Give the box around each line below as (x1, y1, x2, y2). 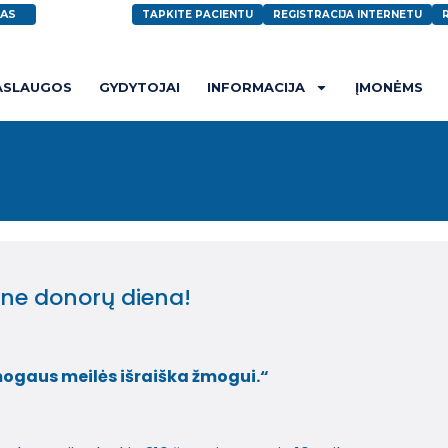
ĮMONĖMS (355, 79, 423, 95)
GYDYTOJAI (99, 79, 180, 95)
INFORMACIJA (207, 79, 305, 95)
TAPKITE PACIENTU (141, 8, 253, 21)
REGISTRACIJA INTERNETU (272, 8, 422, 21)
